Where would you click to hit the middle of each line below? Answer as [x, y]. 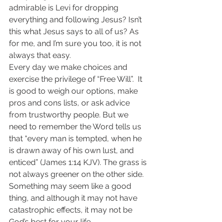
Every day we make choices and [69, 67]
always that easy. [40, 55]
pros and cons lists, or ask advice [70, 103]
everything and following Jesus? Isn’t [76, 19]
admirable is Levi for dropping [65, 7]
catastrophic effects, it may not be [72, 210]
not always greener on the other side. [77, 174]
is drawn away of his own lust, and [72, 150]
